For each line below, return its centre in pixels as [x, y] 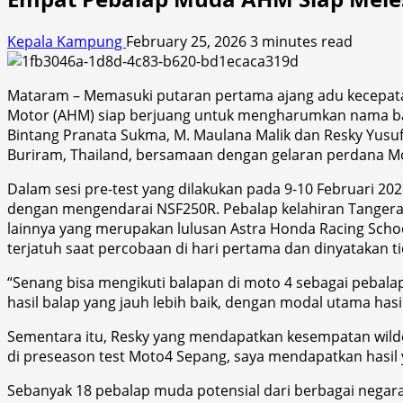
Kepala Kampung [67, 41]
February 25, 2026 [188, 41]
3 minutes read [301, 41]
